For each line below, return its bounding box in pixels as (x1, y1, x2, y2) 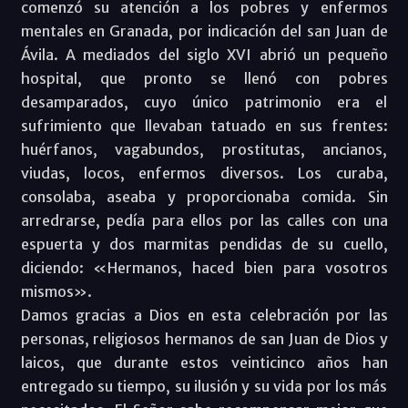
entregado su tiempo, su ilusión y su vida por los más (20, 376, 388, 395)
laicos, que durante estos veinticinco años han (20, 352, 388, 372)
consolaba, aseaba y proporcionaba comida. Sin (20, 187, 388, 206)
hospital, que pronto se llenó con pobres (20, 68, 388, 87)
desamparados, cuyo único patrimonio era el (20, 92, 388, 111)
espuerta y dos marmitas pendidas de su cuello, (20, 234, 388, 253)
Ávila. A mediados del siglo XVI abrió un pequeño (20, 45, 388, 64)
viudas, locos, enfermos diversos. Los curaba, (20, 163, 388, 182)
